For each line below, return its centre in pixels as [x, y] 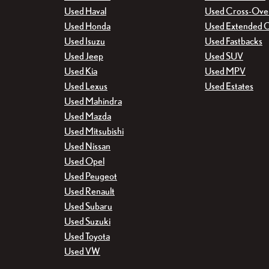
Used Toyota [87, 236]
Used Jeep [84, 56]
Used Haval [85, 11]
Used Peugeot [91, 176]
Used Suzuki [87, 221]
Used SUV [224, 56]
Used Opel [84, 161]
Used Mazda [88, 116]
